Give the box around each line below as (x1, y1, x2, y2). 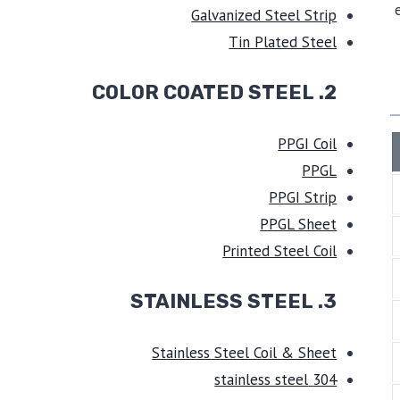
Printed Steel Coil (222, 240, 337, 261)
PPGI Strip (269, 187, 337, 207)
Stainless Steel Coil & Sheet (152, 342, 337, 362)
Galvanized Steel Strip (191, 4, 337, 25)
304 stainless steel (312, 369, 337, 389)
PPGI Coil (278, 133, 337, 154)
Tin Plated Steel (229, 31, 337, 52)
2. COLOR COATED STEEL (324, 80, 337, 104)
